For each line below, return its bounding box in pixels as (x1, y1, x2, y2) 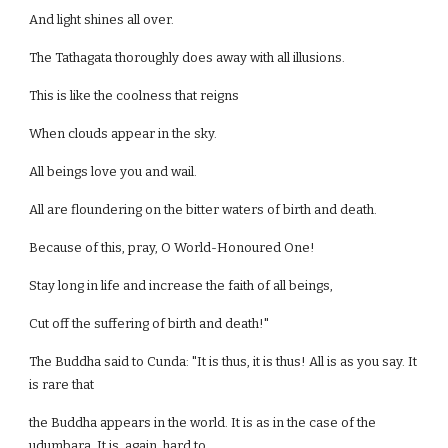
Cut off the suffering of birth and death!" (29, 316, 270, 331)
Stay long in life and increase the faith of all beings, (29, 278, 334, 293)
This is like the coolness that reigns (29, 88, 240, 103)
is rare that (29, 377, 95, 392)
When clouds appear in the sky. (29, 126, 218, 141)
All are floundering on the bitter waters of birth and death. (29, 202, 378, 217)
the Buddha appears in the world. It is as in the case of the (29, 415, 377, 430)
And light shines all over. (29, 12, 175, 27)
